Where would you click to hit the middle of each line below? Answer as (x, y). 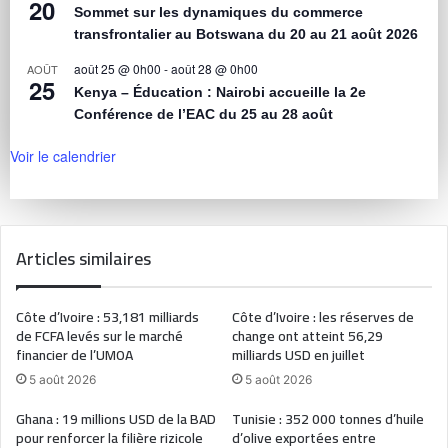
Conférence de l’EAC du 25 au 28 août (203, 114)
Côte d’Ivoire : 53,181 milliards (107, 317)
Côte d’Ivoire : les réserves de (323, 317)
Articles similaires (83, 259)
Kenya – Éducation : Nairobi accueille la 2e (220, 92)
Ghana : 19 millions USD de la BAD (116, 419)
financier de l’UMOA (74, 355)
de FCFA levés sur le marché (99, 336)
